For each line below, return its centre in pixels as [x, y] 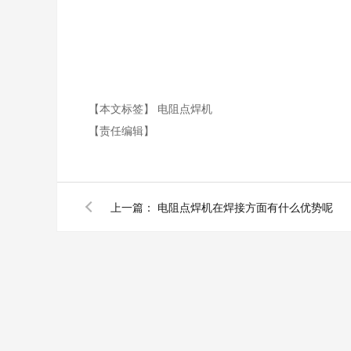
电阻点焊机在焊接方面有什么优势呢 [245, 207]
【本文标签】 [123, 108]
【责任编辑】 [121, 130]
